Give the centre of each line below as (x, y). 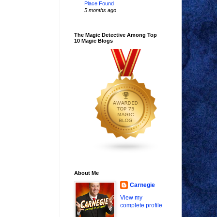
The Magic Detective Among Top (116, 35)
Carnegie (142, 185)
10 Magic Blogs (93, 41)
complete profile (141, 206)
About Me (86, 173)
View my (131, 198)
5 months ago (100, 10)
